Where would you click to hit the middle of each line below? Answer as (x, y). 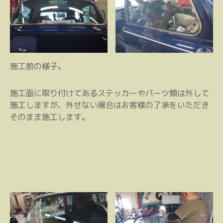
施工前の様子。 (38, 66)
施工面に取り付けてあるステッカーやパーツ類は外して (110, 93)
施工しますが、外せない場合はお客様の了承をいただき (110, 105)
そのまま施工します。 (50, 117)
